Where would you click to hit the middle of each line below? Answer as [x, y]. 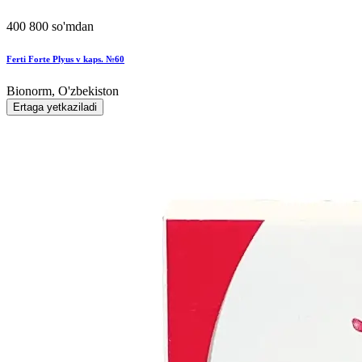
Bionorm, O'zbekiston [63, 90]
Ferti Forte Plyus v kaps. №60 [65, 59]
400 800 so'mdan [50, 26]
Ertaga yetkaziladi [55, 107]
